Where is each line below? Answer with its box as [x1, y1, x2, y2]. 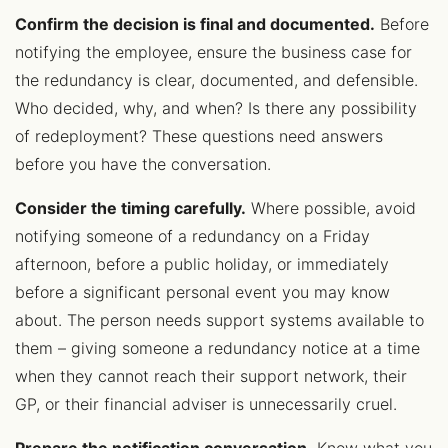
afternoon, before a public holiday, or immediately [15, 254, 389, 274]
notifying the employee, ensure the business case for [15, 42, 412, 62]
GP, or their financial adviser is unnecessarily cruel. [15, 394, 397, 414]
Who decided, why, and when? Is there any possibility [15, 98, 417, 118]
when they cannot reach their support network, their [15, 366, 407, 386]
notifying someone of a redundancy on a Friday [15, 226, 370, 246]
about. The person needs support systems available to [15, 310, 424, 330]
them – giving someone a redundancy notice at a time [15, 338, 420, 358]
